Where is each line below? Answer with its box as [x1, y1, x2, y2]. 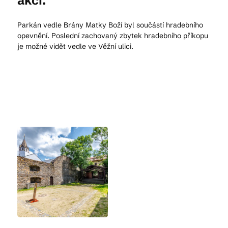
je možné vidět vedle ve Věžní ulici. [17, 42, 133, 51]
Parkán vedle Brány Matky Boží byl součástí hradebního [17, 20, 203, 30]
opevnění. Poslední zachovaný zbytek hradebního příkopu [17, 31, 208, 40]
